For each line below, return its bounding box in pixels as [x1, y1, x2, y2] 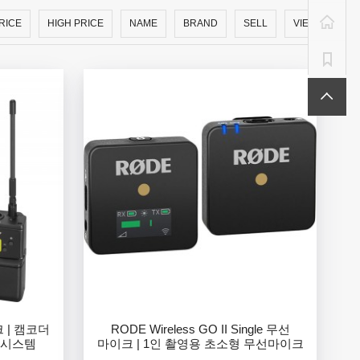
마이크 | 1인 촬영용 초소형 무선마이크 [96, 337, 304, 351]
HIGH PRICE [47, 18, 104, 30]
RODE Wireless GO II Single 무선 [110, 322, 290, 337]
